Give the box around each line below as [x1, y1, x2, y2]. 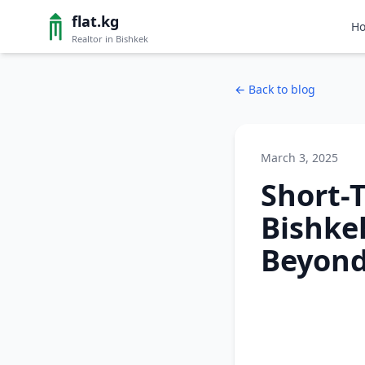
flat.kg [72, 11, 119, 31]
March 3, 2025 [261, 150, 338, 165]
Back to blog [248, 81, 315, 97]
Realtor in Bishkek [72, 33, 148, 45]
